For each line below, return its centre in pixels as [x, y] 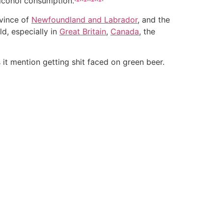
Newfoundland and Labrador [84, 19]
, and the [154, 19]
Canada [125, 31]
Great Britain [83, 31]
